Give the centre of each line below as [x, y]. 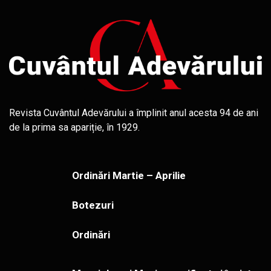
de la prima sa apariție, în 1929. [74, 128]
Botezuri [93, 205]
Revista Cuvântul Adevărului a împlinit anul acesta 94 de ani [134, 113]
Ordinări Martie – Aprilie [129, 176]
